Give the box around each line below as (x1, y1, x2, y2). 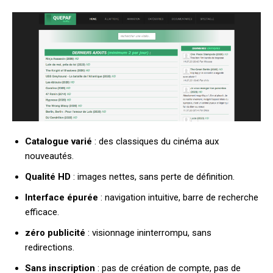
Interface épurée (25, 191, 98, 203)
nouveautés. (25, 150, 74, 161)
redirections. (25, 241, 74, 253)
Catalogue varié (25, 135, 92, 147)
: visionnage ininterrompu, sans (85, 227, 211, 238)
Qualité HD (25, 171, 71, 182)
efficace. (25, 206, 59, 218)
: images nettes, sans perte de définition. (71, 171, 235, 182)
